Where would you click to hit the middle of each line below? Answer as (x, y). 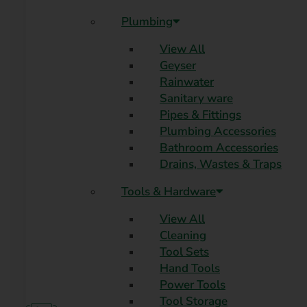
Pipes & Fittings (200, 114)
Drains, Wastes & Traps (221, 164)
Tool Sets (184, 251)
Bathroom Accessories (219, 147)
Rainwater (187, 82)
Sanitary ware (196, 98)
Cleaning (183, 235)
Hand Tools (190, 268)
